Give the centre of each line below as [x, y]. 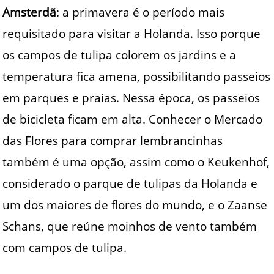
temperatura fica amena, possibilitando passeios [137, 76]
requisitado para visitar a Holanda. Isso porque [132, 34]
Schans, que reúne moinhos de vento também [130, 226]
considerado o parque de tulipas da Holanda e [130, 183]
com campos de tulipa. [65, 248]
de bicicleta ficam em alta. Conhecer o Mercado [133, 119]
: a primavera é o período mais [141, 12]
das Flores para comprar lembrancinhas [113, 141]
